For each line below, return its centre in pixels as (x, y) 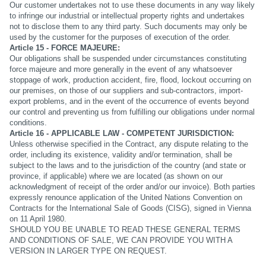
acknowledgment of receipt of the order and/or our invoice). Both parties (132, 187)
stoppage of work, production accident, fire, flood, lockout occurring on (130, 80)
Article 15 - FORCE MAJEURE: (64, 48)
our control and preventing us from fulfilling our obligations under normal (132, 112)
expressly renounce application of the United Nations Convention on (126, 198)
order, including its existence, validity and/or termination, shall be (121, 155)
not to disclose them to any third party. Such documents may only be (128, 27)
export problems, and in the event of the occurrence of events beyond (129, 102)
